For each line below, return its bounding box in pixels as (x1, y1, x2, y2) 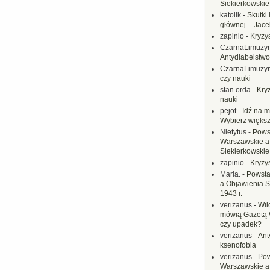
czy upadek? (220, 220, 262, 228)
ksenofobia (220, 241, 256, 250)
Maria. (220, 170, 240, 178)
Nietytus (220, 128, 246, 136)
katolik (220, 11, 241, 19)
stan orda (220, 86, 251, 94)
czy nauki (220, 74, 251, 83)
